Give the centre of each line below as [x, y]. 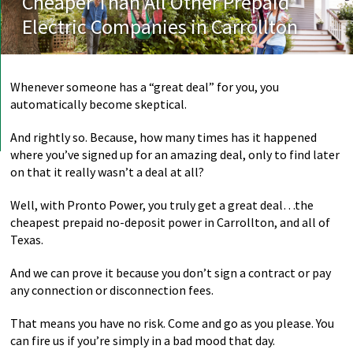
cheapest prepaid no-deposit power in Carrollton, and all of [171, 222]
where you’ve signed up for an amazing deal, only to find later [175, 154]
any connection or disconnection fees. [112, 290]
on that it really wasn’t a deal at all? [108, 172]
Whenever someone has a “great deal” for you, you [145, 87]
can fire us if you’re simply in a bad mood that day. [143, 340]
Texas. [27, 240]
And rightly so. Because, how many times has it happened [164, 137]
